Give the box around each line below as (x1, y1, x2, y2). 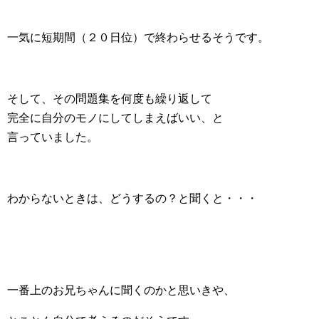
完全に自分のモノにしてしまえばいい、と (7, 111, 224, 124)
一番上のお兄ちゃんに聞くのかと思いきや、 (7, 283, 235, 296)
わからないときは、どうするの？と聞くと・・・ (7, 192, 258, 204)
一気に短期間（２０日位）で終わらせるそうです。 (7, 31, 269, 43)
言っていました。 (7, 130, 98, 143)
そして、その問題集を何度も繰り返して (7, 92, 212, 105)
